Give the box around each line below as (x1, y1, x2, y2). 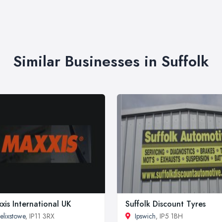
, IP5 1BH (156, 211, 183, 221)
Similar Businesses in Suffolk (13, 50, 209, 72)
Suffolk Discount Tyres (125, 198, 206, 210)
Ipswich (135, 211, 156, 221)
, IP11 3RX (25, 211, 55, 221)
